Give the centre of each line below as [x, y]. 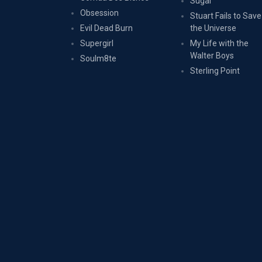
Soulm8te [98, 58]
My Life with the [220, 43]
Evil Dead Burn [106, 28]
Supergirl [97, 43]
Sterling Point [215, 71]
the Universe [213, 28]
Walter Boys [212, 56]
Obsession [99, 13]
